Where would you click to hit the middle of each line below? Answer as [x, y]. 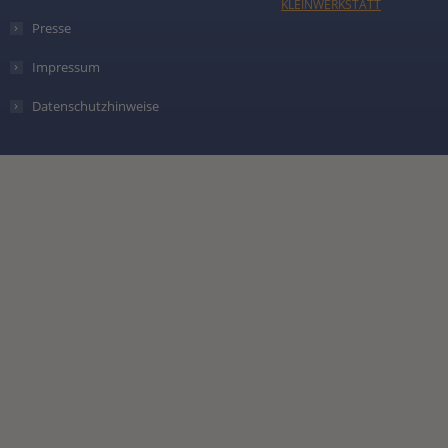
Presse [52, 27]
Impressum [66, 66]
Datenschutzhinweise [96, 105]
